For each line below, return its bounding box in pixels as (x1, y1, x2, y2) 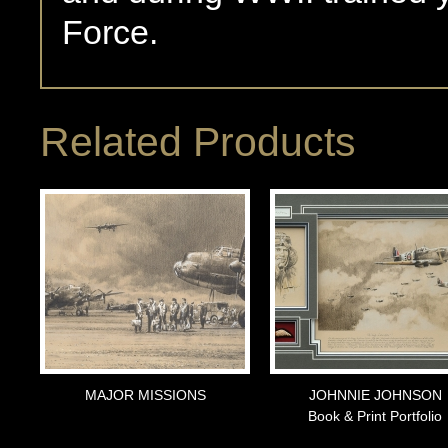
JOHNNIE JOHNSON (308, 387, 442, 404)
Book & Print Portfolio (308, 408, 442, 425)
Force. (62, 13, 158, 52)
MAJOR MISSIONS (84, 387, 206, 404)
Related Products (40, 119, 356, 166)
